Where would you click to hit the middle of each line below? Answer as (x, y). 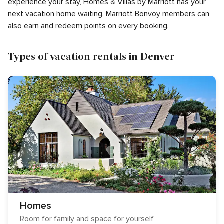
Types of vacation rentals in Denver (91, 56)
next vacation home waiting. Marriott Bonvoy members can (109, 14)
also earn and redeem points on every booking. (88, 26)
